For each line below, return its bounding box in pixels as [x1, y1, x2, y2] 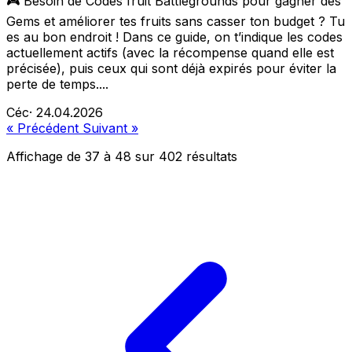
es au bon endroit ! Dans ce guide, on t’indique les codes [6, 29, 343, 46]
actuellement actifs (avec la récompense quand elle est [6, 45, 334, 61]
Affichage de [6, 148, 85, 165]
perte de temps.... [6, 76, 108, 93]
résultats [182, 148, 237, 165]
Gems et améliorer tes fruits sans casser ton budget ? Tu [6, 13, 345, 30]
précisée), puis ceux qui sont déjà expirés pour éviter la [6, 60, 336, 77]
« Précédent [6, 120, 82, 137]
